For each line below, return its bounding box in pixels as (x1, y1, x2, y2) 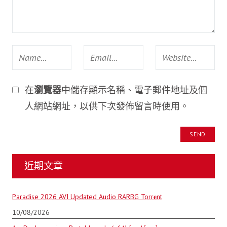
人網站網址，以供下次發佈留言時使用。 (24, 100, 189, 112)
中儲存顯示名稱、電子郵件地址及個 (61, 84, 207, 96)
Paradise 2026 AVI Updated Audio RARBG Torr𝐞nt (12, 192, 162, 201)
